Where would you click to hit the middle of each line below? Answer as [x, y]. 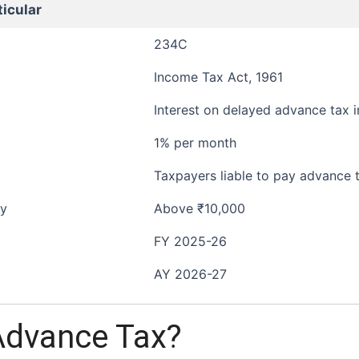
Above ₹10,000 [200, 208]
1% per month [195, 143]
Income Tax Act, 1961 [218, 77]
